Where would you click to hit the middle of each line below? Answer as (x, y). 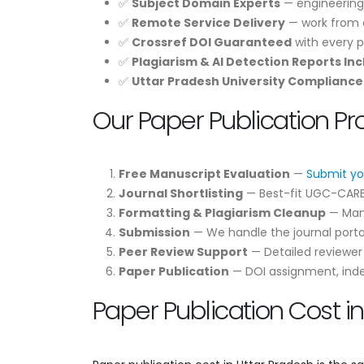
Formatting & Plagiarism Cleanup (222, 212)
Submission (154, 232)
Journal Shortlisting (181, 193)
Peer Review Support (183, 251)
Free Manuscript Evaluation (204, 173)
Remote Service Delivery (208, 22)
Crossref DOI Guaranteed (212, 42)
